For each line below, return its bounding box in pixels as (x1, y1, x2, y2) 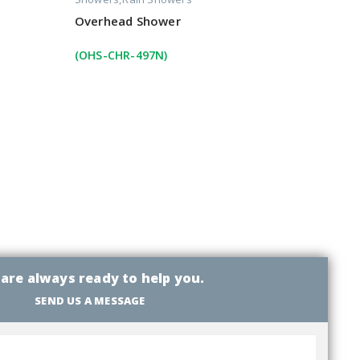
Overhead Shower (74, 13, 181, 30)
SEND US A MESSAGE (35, 292, 145, 308)
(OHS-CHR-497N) (74, 47, 168, 63)
